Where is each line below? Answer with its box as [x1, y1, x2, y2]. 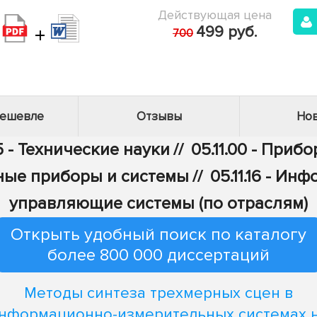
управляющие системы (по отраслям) [9, 193, 308, 214]
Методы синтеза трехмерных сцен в [23, 283, 294, 303]
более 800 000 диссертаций [47, 245, 270, 265]
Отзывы [136, 109, 182, 124]
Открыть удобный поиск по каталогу [11, 224, 306, 245]
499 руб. [196, 23, 257, 42]
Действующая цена [158, 7, 272, 23]
